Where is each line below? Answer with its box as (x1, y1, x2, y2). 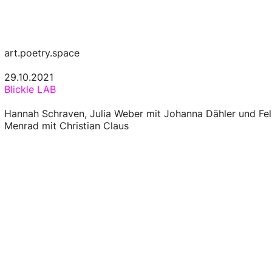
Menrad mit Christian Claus (4, 119, 129, 132)
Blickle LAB (4, 83, 56, 95)
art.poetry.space (4, 46, 80, 59)
